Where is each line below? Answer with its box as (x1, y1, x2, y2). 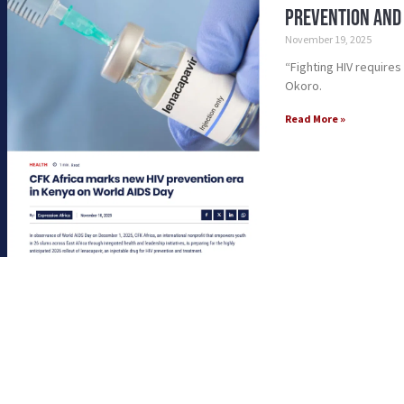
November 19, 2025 (285, 32, 372, 47)
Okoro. (285, 78, 323, 95)
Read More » (285, 112, 346, 126)
